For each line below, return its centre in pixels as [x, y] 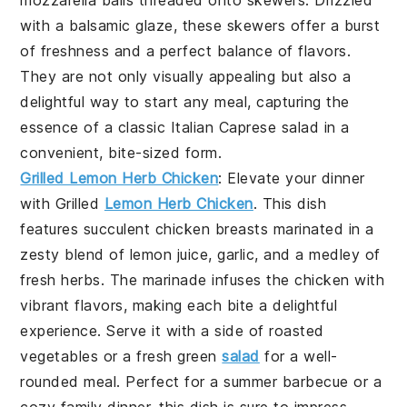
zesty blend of [75, 254]
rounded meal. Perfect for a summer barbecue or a [201, 381]
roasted [297, 330]
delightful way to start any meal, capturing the [185, 101]
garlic [236, 254]
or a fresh [138, 356]
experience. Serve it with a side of [145, 330]
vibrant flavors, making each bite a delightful [179, 305]
